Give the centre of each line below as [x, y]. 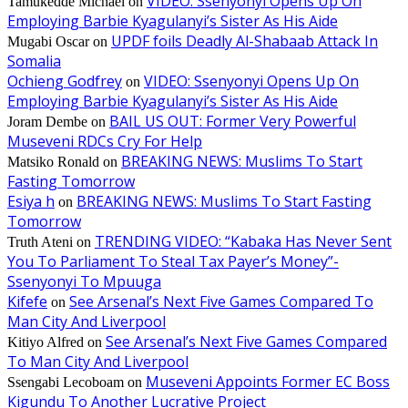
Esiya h [31, 201]
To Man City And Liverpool [98, 361]
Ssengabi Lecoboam [66, 382]
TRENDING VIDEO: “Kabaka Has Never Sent [243, 241]
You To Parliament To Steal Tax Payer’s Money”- [173, 261]
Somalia [34, 61]
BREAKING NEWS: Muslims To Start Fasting [224, 201]
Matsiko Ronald [53, 161]
